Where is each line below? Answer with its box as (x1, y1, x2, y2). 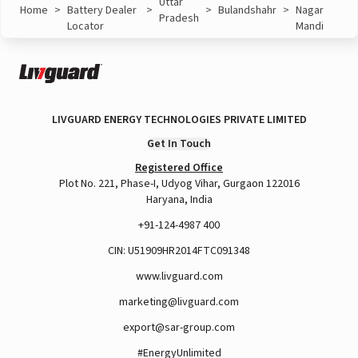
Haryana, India (145, 192, 213, 208)
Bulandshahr (217, 2, 276, 18)
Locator (67, 18, 104, 34)
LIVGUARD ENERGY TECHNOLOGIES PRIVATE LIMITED (51, 112, 307, 128)
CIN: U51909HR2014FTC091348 (108, 243, 250, 259)
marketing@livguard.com (119, 294, 239, 310)
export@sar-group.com (123, 320, 235, 336)
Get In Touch (147, 136, 211, 152)
